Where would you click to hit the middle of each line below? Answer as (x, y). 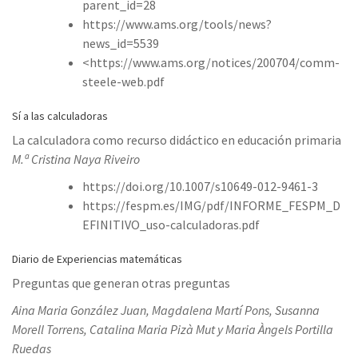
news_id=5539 (121, 43)
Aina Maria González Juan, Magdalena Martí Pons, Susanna (166, 310)
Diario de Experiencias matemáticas (97, 259)
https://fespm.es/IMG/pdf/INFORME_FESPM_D (211, 205)
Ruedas (32, 348)
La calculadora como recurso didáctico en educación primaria (177, 139)
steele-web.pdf (123, 81)
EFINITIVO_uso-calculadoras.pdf (171, 224)
